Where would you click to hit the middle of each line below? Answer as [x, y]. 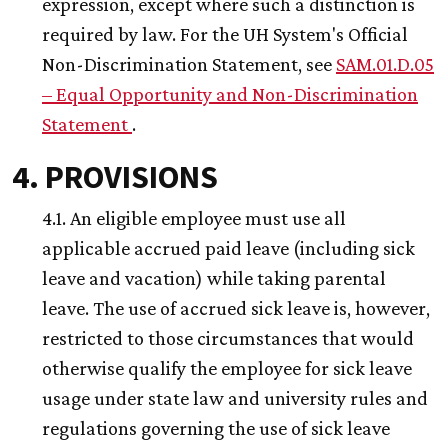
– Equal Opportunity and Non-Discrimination [230, 94]
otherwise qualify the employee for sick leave [227, 368]
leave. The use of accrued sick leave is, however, [236, 308]
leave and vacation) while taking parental [214, 278]
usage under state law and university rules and [235, 398]
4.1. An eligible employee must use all [194, 218]
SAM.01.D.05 [385, 64]
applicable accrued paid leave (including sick [228, 248]
